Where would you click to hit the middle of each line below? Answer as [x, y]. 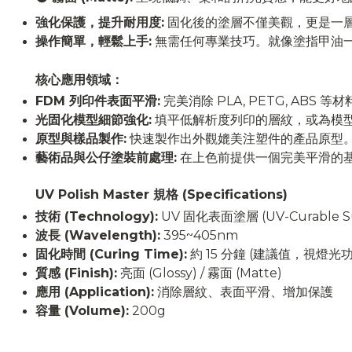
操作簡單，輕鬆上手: [93, 41]
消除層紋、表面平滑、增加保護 [244, 291]
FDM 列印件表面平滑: [98, 101]
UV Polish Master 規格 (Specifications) [161, 194]
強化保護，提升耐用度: [100, 22]
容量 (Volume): [82, 310]
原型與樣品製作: [81, 138]
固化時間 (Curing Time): [111, 254]
